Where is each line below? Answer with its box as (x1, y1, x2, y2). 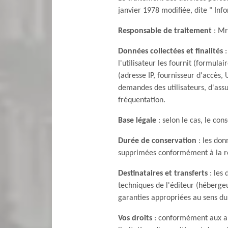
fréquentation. (118, 96, 165, 104)
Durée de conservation (118, 137, 196, 145)
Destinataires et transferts (118, 169, 208, 178)
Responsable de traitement (118, 27, 212, 35)
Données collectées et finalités (118, 47, 223, 55)
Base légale (118, 117, 156, 125)
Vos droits (118, 214, 152, 222)
